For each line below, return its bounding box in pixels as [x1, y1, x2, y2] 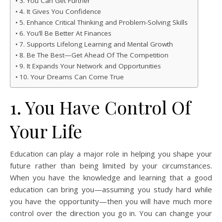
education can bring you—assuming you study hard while [10, 184, 212, 195]
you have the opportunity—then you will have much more [10, 196, 212, 207]
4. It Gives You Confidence [19, 7, 101, 16]
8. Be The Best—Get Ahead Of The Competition [19, 51, 168, 60]
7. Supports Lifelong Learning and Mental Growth [19, 40, 173, 49]
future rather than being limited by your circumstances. [10, 161, 212, 171]
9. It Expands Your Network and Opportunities [19, 61, 161, 71]
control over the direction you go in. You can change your [10, 208, 212, 219]
